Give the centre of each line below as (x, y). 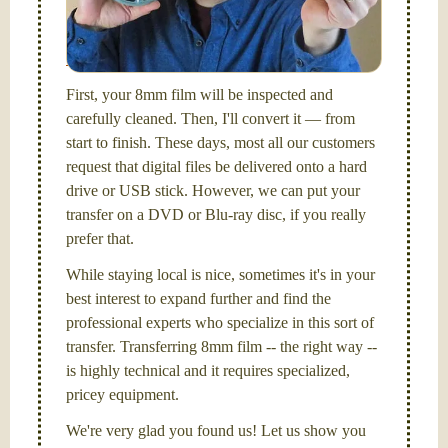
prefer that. (100, 238)
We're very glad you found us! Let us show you (216, 430)
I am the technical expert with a (166, 10)
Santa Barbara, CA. (128, 58)
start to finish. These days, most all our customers (220, 142)
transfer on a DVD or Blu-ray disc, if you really (216, 214)
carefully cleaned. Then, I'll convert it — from (210, 118)
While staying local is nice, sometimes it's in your (220, 274)
